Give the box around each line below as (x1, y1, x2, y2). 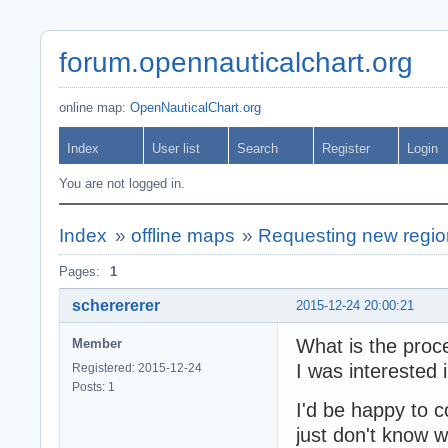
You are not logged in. (59, 176, 185, 191)
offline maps (130, 225, 235, 246)
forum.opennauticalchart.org (59, 47, 413, 78)
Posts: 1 (72, 379, 115, 394)
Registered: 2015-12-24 (72, 360, 202, 375)
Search (237, 141, 278, 156)
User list (152, 141, 200, 156)
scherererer (72, 296, 160, 314)
